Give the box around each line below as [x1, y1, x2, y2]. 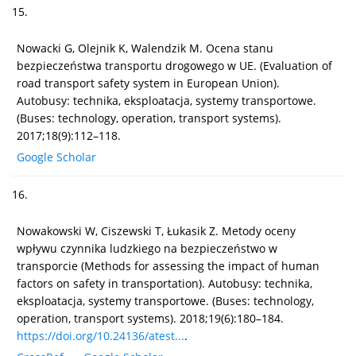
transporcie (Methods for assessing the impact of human [17, 257, 319, 273]
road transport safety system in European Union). [17, 75, 280, 91]
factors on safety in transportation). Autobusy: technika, [17, 275, 312, 291]
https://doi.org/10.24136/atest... [17, 327, 184, 343]
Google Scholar [17, 149, 96, 164]
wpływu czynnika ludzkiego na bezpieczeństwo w [17, 240, 277, 256]
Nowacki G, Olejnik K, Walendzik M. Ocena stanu [17, 40, 273, 56]
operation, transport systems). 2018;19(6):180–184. [17, 310, 284, 326]
